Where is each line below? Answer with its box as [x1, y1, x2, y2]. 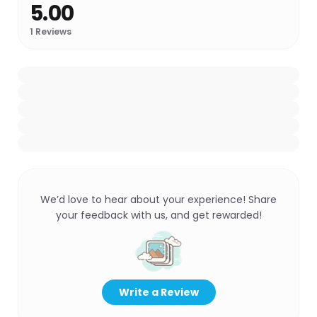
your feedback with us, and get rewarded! [55, 208, 262, 222]
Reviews [33, 25, 71, 38]
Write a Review [118, 285, 199, 299]
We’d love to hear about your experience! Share [40, 192, 277, 207]
